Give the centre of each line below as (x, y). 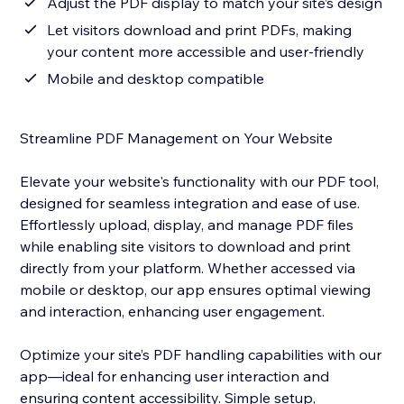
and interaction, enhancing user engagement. (173, 312)
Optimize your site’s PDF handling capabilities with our (201, 355)
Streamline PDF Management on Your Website (177, 138)
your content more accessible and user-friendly (206, 52)
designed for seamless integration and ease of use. (190, 203)
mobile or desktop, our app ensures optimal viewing (196, 290)
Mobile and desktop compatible (156, 79)
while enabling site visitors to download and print (186, 247)
